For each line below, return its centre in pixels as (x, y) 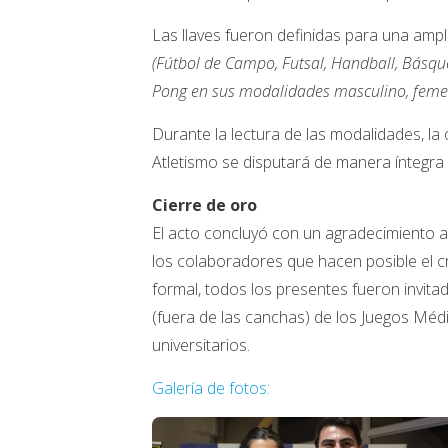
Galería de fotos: (213, 388)
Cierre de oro (204, 205)
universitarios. (201, 345)
